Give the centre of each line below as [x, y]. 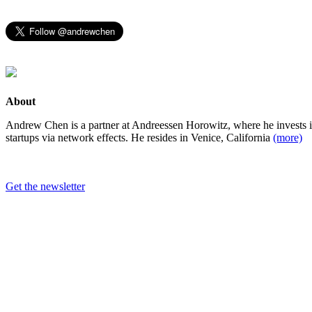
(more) [288, 137]
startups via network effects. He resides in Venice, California [139, 137]
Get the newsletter [45, 186]
